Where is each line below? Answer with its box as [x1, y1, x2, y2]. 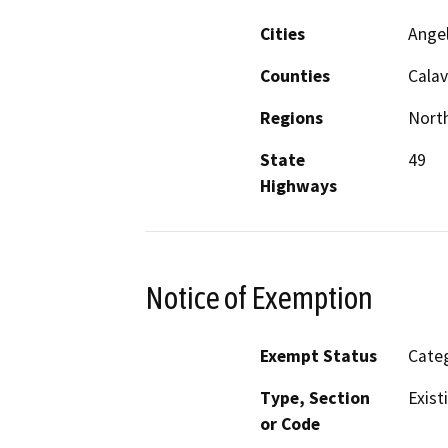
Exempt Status [260, 345, 377, 368]
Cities [260, 22, 305, 45]
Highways [260, 174, 337, 197]
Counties [260, 64, 330, 87]
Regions [260, 106, 323, 129]
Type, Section [260, 387, 370, 410]
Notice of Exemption [145, 279, 373, 316]
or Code [260, 413, 320, 436]
